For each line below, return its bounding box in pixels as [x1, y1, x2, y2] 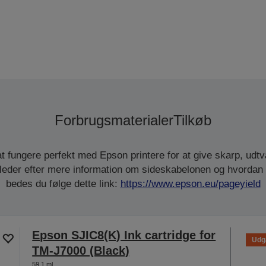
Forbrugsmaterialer [55, 112, 173, 128]
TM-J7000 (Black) [32, 243, 130, 257]
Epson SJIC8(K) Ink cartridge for [32, 228, 216, 242]
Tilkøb [173, 112, 211, 128]
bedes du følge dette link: [5, 178, 121, 189]
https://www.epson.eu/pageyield [120, 178, 261, 189]
